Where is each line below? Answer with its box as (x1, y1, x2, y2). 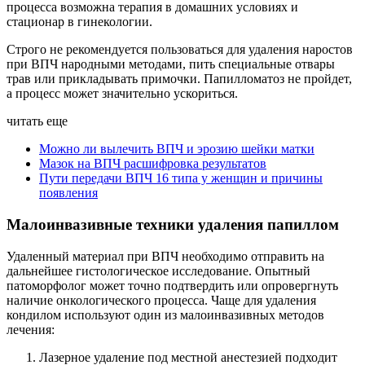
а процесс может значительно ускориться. (7, 86, 238, 101)
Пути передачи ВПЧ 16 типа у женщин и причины (39, 171, 323, 186)
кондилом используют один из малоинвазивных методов (7, 307, 324, 322)
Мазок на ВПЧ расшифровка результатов (39, 156, 266, 171)
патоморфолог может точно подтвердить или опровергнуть (7, 278, 338, 292)
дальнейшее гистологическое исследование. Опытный (7, 263, 310, 278)
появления (39, 186, 98, 200)
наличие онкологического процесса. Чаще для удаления (7, 292, 316, 307)
